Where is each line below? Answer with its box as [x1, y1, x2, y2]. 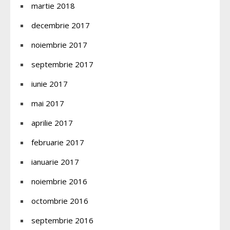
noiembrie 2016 [31, 176, 87, 186]
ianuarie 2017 [31, 156, 79, 167]
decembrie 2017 [31, 20, 90, 30]
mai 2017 [31, 98, 64, 108]
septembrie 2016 [31, 215, 93, 225]
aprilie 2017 [31, 117, 73, 128]
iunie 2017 [31, 78, 68, 89]
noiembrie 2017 [31, 39, 87, 50]
